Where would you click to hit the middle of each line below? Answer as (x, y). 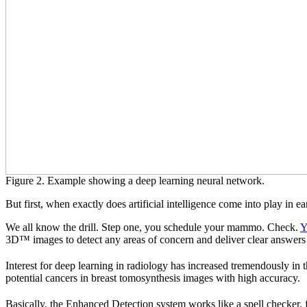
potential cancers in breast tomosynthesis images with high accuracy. (153, 278)
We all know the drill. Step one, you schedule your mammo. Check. (153, 228)
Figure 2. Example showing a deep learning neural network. (135, 181)
